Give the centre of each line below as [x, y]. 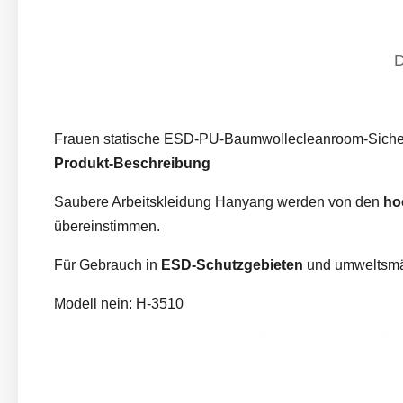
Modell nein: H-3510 [119, 304]
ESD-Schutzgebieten [232, 265]
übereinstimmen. [107, 226]
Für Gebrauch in [107, 265]
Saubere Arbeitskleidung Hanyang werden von [203, 202]
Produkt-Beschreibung [132, 163]
